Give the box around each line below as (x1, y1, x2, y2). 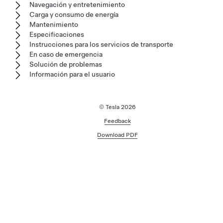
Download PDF (97, 131, 138, 138)
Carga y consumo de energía (29, 10, 118, 18)
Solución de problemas (29, 60, 102, 68)
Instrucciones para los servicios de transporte (29, 40, 173, 48)
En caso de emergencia (29, 50, 103, 58)
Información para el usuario (29, 70, 115, 78)
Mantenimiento (29, 20, 78, 28)
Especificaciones (29, 30, 84, 38)
